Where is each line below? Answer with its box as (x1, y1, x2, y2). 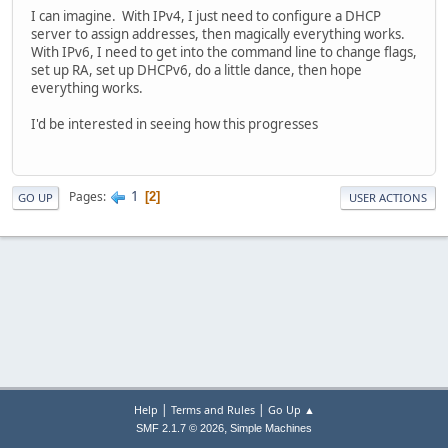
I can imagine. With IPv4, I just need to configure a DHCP (31, 7, 381, 26)
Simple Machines (230, 422, 312, 434)
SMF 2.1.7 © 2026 (136, 422, 224, 434)
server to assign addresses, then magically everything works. (31, 25, 408, 44)
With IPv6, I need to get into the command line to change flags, (31, 43, 417, 62)
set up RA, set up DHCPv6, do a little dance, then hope (31, 61, 362, 80)
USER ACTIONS (349, 189, 427, 205)
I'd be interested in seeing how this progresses (31, 115, 318, 134)
